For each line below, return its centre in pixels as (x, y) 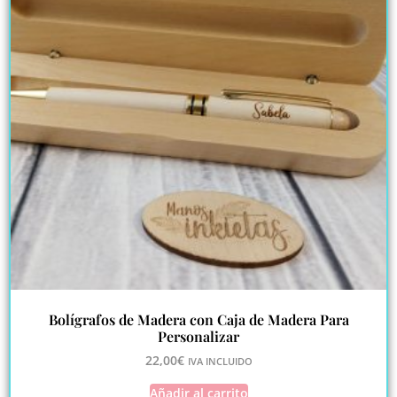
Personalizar (198, 336)
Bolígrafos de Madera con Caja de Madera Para (198, 319)
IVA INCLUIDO (220, 361)
